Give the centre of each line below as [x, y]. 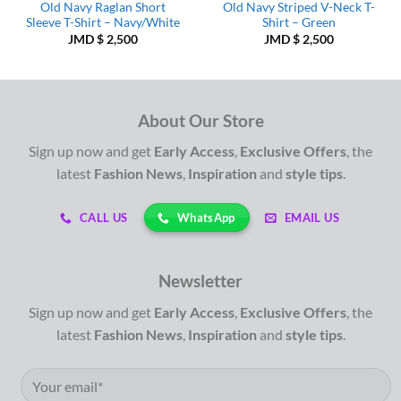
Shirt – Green [299, 23]
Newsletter [200, 281]
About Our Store [200, 120]
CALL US [104, 218]
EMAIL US [311, 218]
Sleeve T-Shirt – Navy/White [102, 23]
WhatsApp [206, 218]
